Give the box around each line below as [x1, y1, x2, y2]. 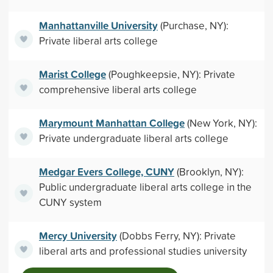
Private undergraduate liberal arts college [38, 131, 229, 145]
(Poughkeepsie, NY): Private [105, 67, 235, 81]
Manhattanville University [38, 18, 158, 33]
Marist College [38, 66, 106, 82]
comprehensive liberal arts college [38, 82, 197, 96]
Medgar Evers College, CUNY [38, 164, 174, 179]
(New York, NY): [184, 116, 257, 130]
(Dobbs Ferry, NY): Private [116, 229, 236, 243]
